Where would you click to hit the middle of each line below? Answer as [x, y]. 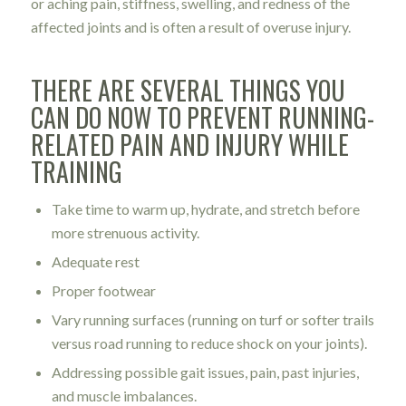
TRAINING [76, 172]
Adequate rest [95, 262]
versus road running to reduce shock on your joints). [209, 343]
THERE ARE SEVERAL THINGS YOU [188, 91]
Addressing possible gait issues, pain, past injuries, [205, 372]
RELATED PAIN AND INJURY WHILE [189, 145]
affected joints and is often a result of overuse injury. [190, 27]
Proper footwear [103, 291]
